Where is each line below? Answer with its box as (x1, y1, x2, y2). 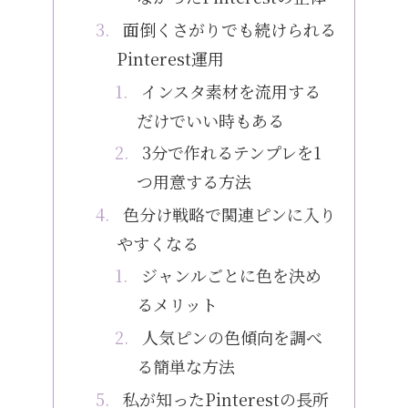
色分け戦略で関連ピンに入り (122, 201, 336, 226)
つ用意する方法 (136, 169, 251, 194)
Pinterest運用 (117, 46, 225, 70)
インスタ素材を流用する (141, 78, 321, 103)
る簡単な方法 (136, 353, 235, 378)
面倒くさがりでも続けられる (122, 16, 336, 41)
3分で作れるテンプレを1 (142, 140, 322, 165)
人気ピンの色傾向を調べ (142, 324, 323, 349)
